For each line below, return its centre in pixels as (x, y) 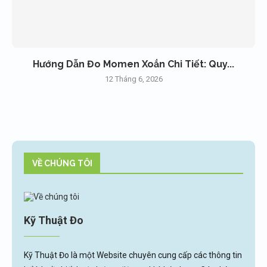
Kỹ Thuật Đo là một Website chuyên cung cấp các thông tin (133, 255)
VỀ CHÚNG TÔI (62, 163)
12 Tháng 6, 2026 (133, 79)
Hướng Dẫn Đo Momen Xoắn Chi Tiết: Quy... (133, 64)
